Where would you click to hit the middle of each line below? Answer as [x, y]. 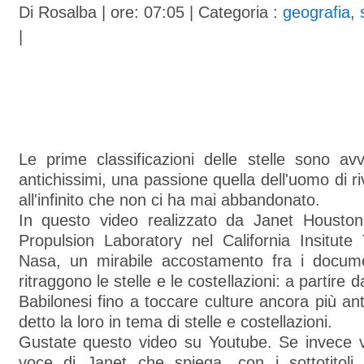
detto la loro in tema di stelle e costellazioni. [175, 322]
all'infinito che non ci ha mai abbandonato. [169, 200]
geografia [316, 12]
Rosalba [67, 12]
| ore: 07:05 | [147, 12]
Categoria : [240, 12]
